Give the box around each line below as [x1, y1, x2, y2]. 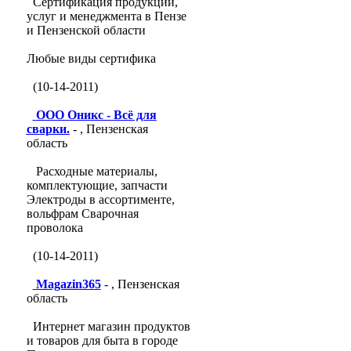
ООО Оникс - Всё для [35, 108, 157, 121]
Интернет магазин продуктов [32, 320, 190, 333]
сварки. [26, 122, 70, 136]
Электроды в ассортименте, [26, 193, 175, 206]
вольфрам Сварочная [26, 207, 139, 220]
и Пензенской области [26, 24, 146, 37]
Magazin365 [35, 277, 101, 291]
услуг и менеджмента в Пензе [26, 9, 186, 23]
